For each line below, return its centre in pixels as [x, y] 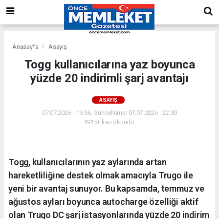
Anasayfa [26, 46]
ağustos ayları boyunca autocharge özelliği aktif [103, 201]
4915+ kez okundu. [109, 122]
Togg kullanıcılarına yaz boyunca [109, 64]
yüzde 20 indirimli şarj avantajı [109, 78]
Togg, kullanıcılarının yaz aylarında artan [88, 162]
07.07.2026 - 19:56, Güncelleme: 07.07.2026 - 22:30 [109, 112]
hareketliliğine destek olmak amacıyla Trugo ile [101, 175]
